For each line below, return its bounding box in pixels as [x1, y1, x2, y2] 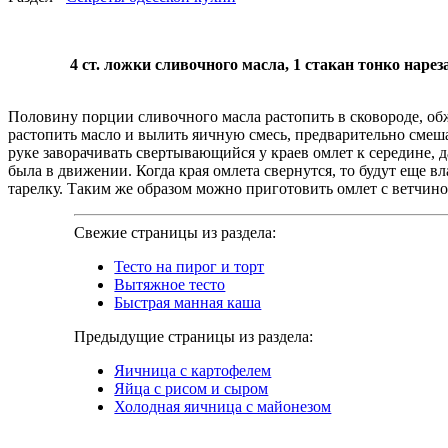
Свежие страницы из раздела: [74, 224, 277, 242]
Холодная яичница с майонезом [114, 398, 332, 416]
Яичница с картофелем [114, 362, 272, 380]
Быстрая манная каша [114, 294, 262, 312]
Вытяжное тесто [114, 276, 226, 294]
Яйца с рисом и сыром [114, 380, 269, 398]
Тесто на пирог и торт [114, 258, 265, 276]
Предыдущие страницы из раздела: [74, 328, 314, 346]
